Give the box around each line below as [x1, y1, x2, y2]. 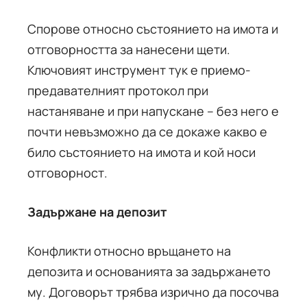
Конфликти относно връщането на [27, 243, 231, 259]
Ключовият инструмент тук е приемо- [27, 62, 251, 78]
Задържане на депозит [27, 204, 167, 220]
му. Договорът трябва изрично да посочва [27, 284, 279, 300]
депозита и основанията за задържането [27, 263, 271, 280]
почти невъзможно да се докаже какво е [27, 123, 267, 140]
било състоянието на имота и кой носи [27, 144, 256, 160]
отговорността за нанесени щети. [27, 41, 230, 58]
